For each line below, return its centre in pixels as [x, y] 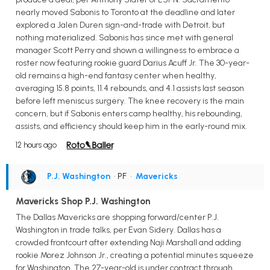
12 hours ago [36, 145]
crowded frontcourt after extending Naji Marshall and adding [128, 242]
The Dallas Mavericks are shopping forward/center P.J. [117, 217]
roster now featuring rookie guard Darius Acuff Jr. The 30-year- [133, 63]
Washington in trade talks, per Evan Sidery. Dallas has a [118, 230]
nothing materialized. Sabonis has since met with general [124, 37]
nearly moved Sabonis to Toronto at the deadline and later [125, 12]
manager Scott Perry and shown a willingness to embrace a [127, 50]
